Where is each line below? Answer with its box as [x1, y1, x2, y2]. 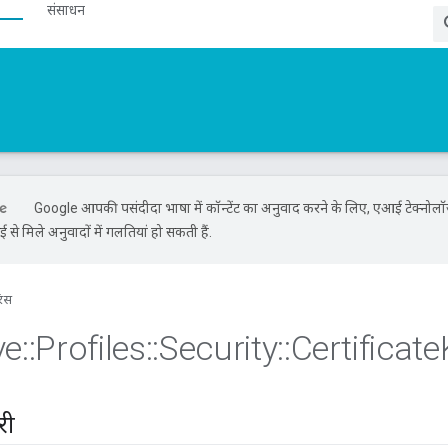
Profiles [35, 328, 146, 368]
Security [158, 328, 278, 368]
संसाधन [47, 2, 85, 18]
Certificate [290, 328, 440, 368]
